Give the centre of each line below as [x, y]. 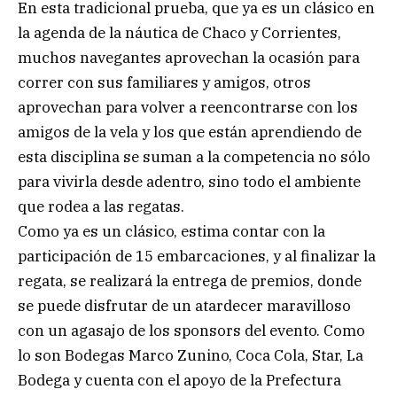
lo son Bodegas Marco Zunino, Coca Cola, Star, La [191, 355]
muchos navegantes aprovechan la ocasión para [189, 57]
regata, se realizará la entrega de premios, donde [190, 280]
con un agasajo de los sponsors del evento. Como [191, 330]
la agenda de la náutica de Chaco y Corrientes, [179, 32]
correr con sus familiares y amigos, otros [164, 82]
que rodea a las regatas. [101, 206]
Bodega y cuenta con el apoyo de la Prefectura [179, 380]
